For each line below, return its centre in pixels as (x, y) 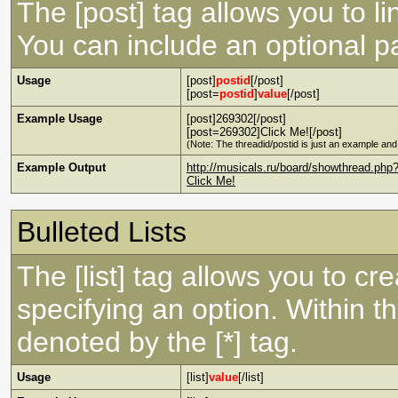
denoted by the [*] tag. (157, 342)
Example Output (61, 167)
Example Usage (60, 119)
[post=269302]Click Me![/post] (264, 132)
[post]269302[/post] (236, 119)
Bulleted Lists (102, 232)
